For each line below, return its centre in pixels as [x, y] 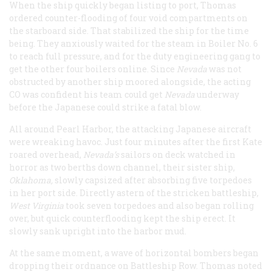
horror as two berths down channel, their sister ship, [122, 168]
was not [225, 69]
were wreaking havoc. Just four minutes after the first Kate [136, 142]
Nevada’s [101, 155]
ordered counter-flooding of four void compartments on [128, 18]
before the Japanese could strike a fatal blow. [106, 107]
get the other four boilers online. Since [93, 69]
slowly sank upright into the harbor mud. [100, 231]
